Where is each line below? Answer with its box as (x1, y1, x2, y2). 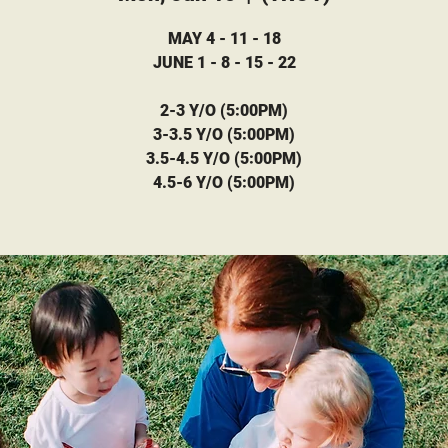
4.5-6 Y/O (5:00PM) (153, 172, 295, 192)
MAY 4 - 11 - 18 (167, 28, 281, 48)
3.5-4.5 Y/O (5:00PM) (146, 148, 302, 168)
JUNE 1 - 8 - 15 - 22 (152, 52, 296, 72)
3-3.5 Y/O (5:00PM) (153, 124, 295, 144)
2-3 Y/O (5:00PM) (160, 100, 288, 120)
